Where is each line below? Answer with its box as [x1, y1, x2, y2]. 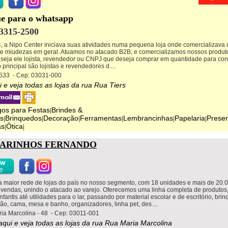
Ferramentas [79, 113, 122, 122]
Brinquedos [5, 113, 42, 122]
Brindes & [51, 105, 82, 114]
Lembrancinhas [123, 113, 173, 122]
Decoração [43, 113, 78, 122]
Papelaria [174, 113, 205, 122]
